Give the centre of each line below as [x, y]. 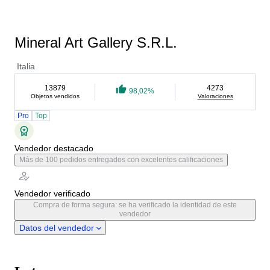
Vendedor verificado [52, 193]
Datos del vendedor [57, 228]
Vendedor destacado [54, 148]
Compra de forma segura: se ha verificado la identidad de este [135, 205]
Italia [26, 66]
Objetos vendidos [55, 96]
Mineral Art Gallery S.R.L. [96, 42]
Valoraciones [215, 96]
